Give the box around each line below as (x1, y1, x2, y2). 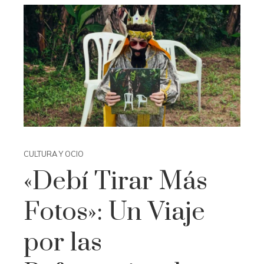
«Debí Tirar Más (24, 165, 207, 197)
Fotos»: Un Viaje (24, 196, 205, 228)
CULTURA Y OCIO (24, 148, 84, 159)
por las (24, 226, 102, 259)
